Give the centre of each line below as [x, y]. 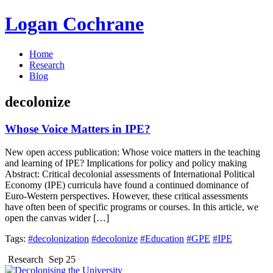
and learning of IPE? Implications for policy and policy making [126, 163]
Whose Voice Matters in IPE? [78, 129]
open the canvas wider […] [57, 218]
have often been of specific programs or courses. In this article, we [132, 207]
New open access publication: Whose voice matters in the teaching [133, 152]
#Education [162, 239]
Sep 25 [62, 260]
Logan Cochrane [74, 24]
